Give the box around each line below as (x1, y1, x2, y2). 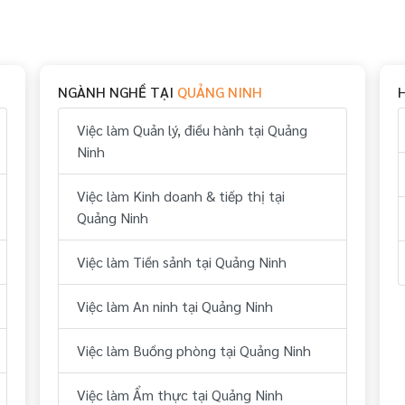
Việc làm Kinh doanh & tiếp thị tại (77, 185, 286, 205)
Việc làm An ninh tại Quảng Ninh (77, 296, 274, 316)
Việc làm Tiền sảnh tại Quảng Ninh (77, 251, 287, 271)
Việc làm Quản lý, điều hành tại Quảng (77, 119, 308, 139)
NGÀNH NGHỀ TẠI (58, 81, 178, 101)
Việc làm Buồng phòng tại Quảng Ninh (77, 340, 312, 360)
